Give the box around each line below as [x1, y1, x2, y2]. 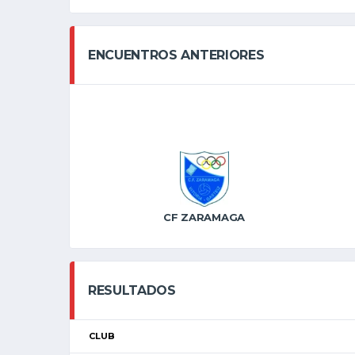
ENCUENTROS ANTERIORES [88, 48, 265, 63]
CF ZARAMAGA [163, 211, 246, 224]
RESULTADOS [88, 283, 176, 298]
